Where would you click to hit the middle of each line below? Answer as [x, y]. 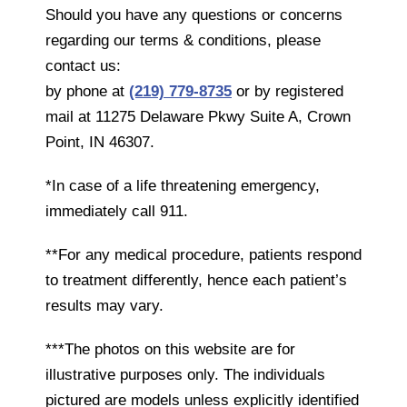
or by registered [288, 92]
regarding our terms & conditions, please [183, 41]
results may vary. [104, 306]
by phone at [87, 92]
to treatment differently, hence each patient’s [196, 281]
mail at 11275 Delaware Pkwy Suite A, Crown [198, 117]
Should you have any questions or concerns [194, 15]
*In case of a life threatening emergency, [183, 186]
